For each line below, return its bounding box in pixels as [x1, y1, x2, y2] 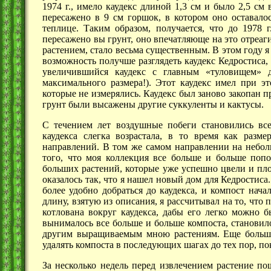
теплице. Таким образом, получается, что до [42, 23, 243, 34]
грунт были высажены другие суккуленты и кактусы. [42, 99, 264, 110]
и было [200, 1, 238, 12]
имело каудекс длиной [73, 1, 175, 12]
